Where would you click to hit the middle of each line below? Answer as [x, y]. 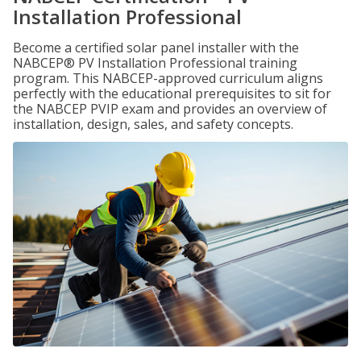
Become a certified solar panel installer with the [156, 48]
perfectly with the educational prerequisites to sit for [172, 93]
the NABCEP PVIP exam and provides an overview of [170, 109]
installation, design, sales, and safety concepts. [153, 124]
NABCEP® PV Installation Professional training [155, 63]
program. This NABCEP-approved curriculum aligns [168, 78]
